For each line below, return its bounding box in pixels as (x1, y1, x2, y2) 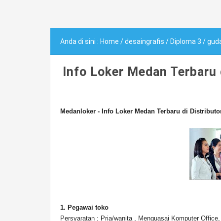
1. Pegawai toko (60, 204, 109, 211)
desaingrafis (125, 37, 164, 45)
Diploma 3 (170, 37, 201, 45)
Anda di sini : (60, 37, 100, 45)
